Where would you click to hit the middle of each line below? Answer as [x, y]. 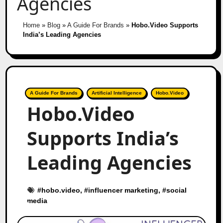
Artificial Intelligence [117, 93]
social [177, 190]
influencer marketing [123, 190]
